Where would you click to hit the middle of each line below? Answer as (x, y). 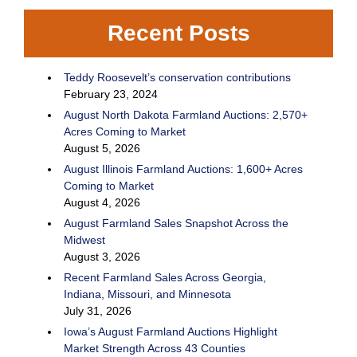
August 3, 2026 (102, 257)
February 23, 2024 (111, 94)
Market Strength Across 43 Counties (155, 349)
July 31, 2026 (98, 311)
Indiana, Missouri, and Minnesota (147, 294)
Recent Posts (178, 33)
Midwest (84, 240)
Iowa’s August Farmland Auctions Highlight (171, 332)
